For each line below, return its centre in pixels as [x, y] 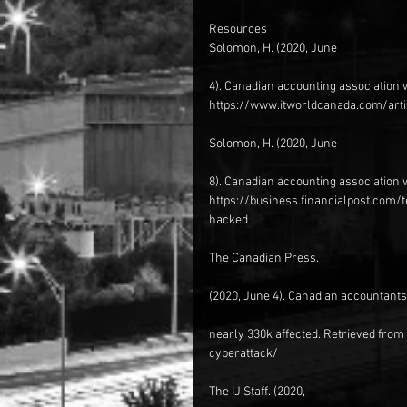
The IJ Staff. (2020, [257, 392]
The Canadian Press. [264, 258]
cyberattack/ [243, 354]
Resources [238, 30]
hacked [228, 220]
